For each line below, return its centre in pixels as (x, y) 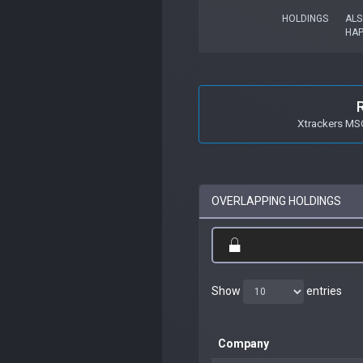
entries (323, 290)
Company (243, 343)
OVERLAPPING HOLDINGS (276, 201)
